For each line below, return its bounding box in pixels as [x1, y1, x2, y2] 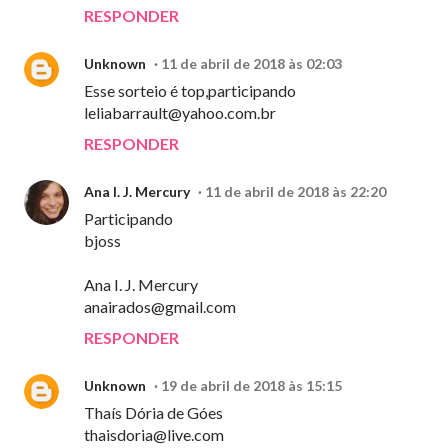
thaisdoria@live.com [84, 425, 224, 444]
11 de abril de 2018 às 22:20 [205, 183, 386, 200]
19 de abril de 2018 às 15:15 [161, 377, 342, 394]
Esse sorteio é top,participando [84, 81, 296, 100]
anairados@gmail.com [84, 297, 236, 316]
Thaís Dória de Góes [84, 403, 223, 422]
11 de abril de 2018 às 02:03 [161, 55, 342, 72]
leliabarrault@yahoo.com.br [84, 103, 276, 122]
